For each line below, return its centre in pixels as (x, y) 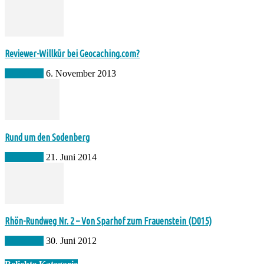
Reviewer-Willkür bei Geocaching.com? (72, 54)
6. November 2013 (81, 74)
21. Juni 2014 (71, 157)
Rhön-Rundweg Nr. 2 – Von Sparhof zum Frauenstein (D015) (108, 221)
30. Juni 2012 (71, 241)
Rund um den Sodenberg (47, 138)
